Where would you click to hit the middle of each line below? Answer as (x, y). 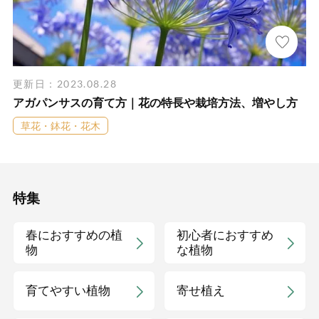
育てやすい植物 (68, 291)
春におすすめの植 (74, 236)
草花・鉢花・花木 (60, 126)
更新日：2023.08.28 (64, 84)
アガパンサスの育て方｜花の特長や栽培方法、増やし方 (155, 103)
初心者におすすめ (225, 236)
